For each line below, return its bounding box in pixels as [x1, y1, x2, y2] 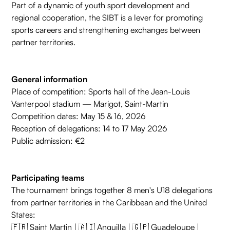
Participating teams [11, 172, 85, 183]
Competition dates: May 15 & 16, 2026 [11, 111, 146, 122]
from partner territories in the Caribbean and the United [11, 197, 207, 208]
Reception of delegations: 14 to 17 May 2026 [11, 123, 168, 134]
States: [11, 209, 36, 220]
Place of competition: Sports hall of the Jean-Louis [11, 86, 190, 97]
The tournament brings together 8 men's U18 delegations [11, 185, 213, 196]
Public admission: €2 [11, 136, 85, 146]
